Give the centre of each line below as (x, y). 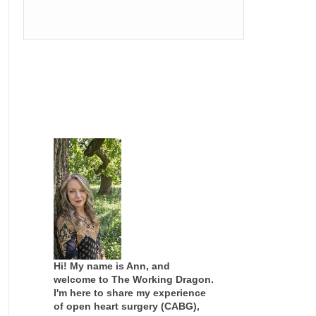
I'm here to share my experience (129, 292)
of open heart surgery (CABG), (126, 306)
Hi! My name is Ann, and (111, 266)
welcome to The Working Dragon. (133, 279)
